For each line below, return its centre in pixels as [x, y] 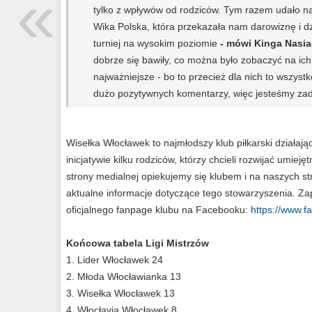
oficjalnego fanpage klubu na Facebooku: [158, 210]
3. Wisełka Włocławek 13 [120, 293]
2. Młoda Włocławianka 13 [124, 276]
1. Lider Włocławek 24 [115, 260]
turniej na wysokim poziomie [157, 43]
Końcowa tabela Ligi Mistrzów [138, 243]
